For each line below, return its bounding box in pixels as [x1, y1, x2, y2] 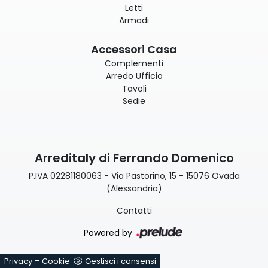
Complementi [105, 57, 163, 69]
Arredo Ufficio [105, 69, 163, 82]
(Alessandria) [106, 182, 162, 194]
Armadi [119, 14, 149, 26]
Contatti [116, 204, 152, 217]
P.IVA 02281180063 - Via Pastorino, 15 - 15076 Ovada [28, 169, 240, 182]
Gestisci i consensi [85, 255, 156, 267]
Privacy [4, 255, 32, 267]
